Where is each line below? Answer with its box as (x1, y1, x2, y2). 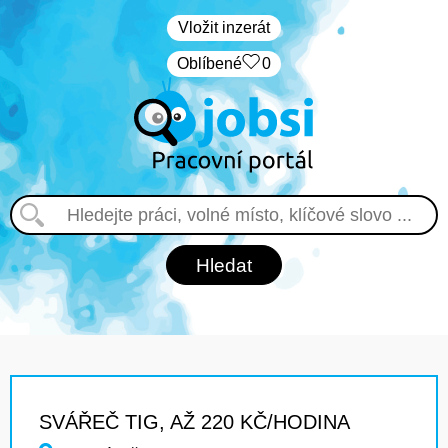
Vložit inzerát (178, 19, 270, 36)
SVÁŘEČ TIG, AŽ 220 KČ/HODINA (39, 411, 350, 433)
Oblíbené (177, 55, 242, 72)
